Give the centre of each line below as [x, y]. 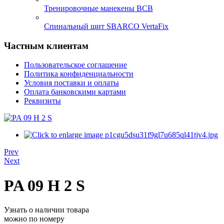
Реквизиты [42, 101]
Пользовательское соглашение [75, 65]
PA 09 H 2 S [44, 185]
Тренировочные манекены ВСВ [98, 8]
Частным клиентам [46, 45]
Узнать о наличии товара [46, 210]
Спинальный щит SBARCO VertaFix [106, 26]
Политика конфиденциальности [79, 74]
